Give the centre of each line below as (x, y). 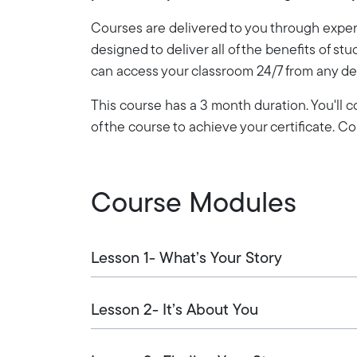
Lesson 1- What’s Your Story (186, 259)
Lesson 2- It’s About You (175, 310)
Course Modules (194, 204)
